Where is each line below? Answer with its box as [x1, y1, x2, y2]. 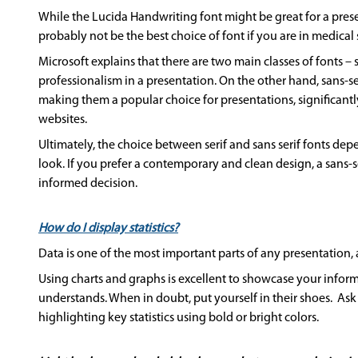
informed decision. [38, 177, 137, 190]
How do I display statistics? [38, 222, 178, 235]
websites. [38, 113, 87, 126]
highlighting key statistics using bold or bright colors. [38, 312, 319, 324]
